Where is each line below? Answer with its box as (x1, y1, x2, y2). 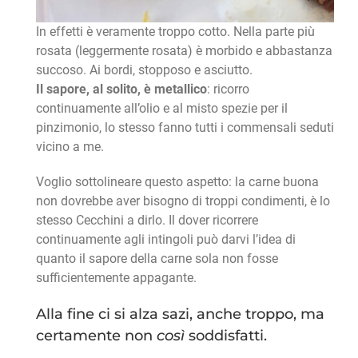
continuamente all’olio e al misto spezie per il (35, 101, 288, 117)
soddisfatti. (184, 327, 267, 345)
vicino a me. (35, 139, 104, 155)
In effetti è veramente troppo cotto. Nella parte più (35, 24, 315, 40)
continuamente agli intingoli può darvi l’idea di (35, 232, 296, 248)
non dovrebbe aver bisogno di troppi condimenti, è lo (35, 193, 330, 209)
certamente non (35, 327, 157, 345)
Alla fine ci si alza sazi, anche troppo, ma (35, 305, 324, 324)
